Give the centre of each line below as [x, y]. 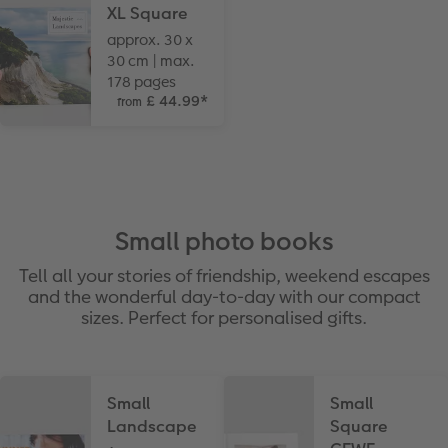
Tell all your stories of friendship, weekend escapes [224, 275]
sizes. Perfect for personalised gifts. [224, 317]
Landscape [152, 426]
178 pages [142, 81]
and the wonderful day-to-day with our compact [224, 296]
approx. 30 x [150, 39]
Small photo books [224, 241]
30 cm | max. [151, 60]
